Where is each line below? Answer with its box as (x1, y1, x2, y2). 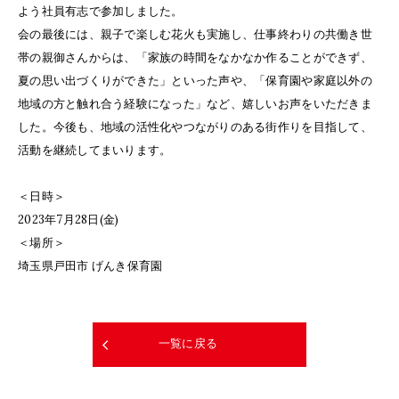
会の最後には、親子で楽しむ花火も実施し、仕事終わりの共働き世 (18, 27, 372, 43)
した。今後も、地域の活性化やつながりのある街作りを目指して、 (18, 119, 372, 135)
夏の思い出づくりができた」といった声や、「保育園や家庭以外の (18, 73, 372, 89)
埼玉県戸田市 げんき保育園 (18, 258, 163, 274)
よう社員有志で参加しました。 (18, 4, 183, 20)
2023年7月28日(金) (18, 212, 119, 228)
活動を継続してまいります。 (18, 142, 172, 159)
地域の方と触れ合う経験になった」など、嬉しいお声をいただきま (18, 96, 372, 112)
